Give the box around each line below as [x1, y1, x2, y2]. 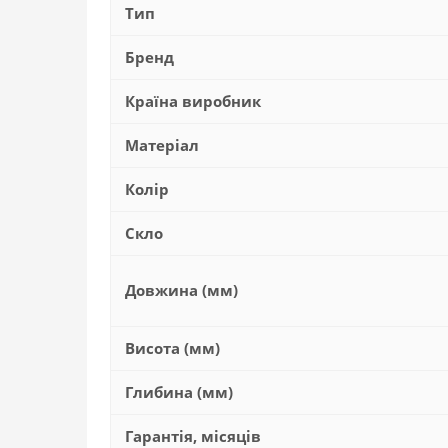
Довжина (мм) [125, 280, 238, 300]
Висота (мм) [125, 338, 220, 358]
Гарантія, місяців [125, 426, 261, 446]
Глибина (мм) [125, 382, 233, 402]
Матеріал [125, 135, 199, 155]
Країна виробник [125, 91, 261, 111]
